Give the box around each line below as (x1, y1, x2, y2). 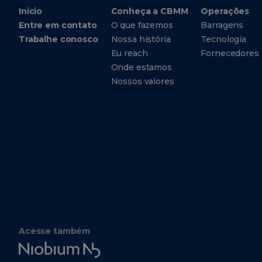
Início (19, 6, 43, 16)
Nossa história (111, 34, 171, 44)
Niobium (18, 239, 54, 250)
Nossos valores (111, 76, 174, 87)
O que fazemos (111, 20, 173, 30)
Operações (201, 6, 250, 16)
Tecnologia (201, 34, 247, 44)
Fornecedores (201, 48, 259, 58)
